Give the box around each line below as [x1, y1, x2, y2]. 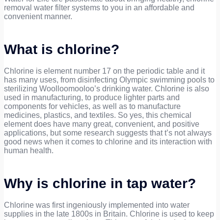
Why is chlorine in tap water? [4, 176, 196, 192]
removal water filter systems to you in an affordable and [4, 3, 194, 12]
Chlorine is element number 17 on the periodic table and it [4, 67, 205, 76]
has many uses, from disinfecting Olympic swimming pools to [4, 76, 215, 84]
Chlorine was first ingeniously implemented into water [4, 201, 190, 210]
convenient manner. [4, 12, 72, 21]
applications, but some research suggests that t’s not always [4, 129, 212, 137]
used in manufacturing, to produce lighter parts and [4, 93, 180, 102]
